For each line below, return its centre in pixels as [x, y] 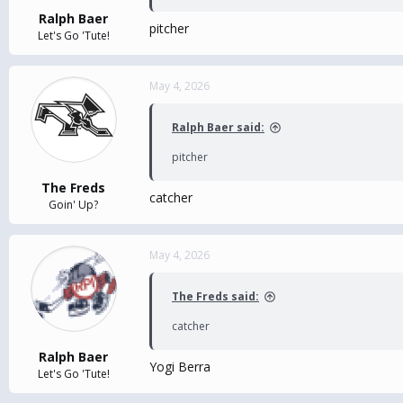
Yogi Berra [180, 367]
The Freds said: [215, 296]
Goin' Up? [73, 205]
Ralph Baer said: [218, 127]
